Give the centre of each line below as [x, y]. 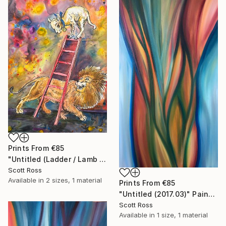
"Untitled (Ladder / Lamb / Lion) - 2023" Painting [103, 159]
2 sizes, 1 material [74, 180]
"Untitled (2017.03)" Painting [212, 194]
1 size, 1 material [182, 215]
